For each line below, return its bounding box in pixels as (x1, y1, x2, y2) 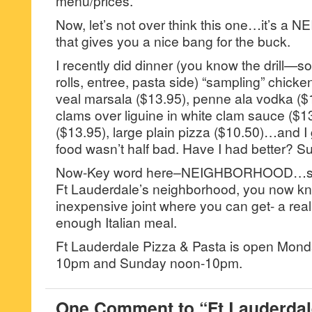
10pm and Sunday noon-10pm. (56, 253, 242, 272)
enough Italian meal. (56, 212, 177, 231)
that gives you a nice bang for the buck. (56, 31, 290, 50)
